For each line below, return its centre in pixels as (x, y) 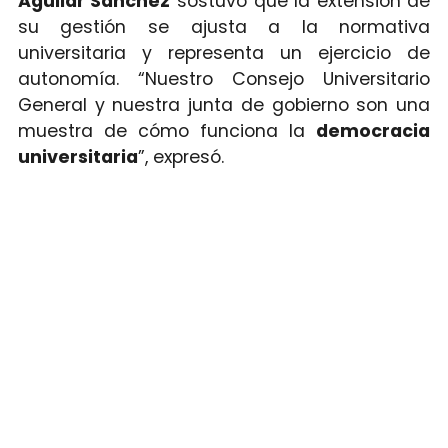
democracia (373, 131)
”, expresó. (180, 157)
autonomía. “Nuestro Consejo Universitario (224, 79)
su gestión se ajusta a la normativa (224, 27)
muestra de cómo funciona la (167, 131)
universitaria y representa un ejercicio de (224, 53)
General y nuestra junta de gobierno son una (224, 105)
